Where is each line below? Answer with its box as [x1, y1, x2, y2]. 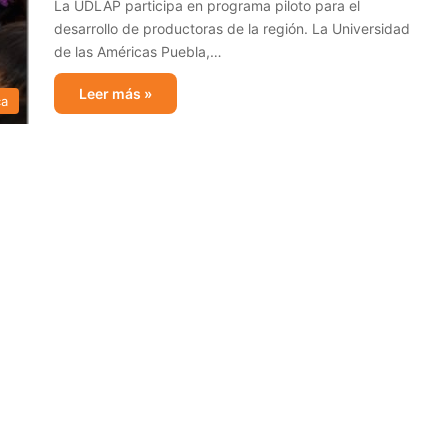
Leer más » [79, 85, 152, 102]
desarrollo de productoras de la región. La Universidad [54, 20, 410, 37]
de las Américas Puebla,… [54, 43, 222, 60]
